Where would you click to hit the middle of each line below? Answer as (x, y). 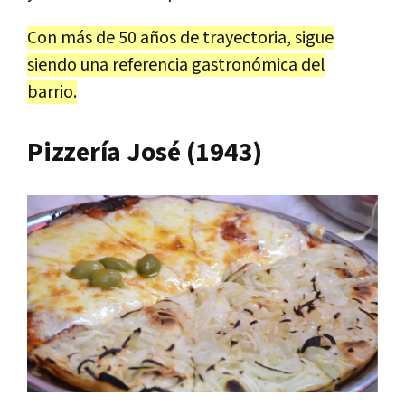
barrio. (52, 93)
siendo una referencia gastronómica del (176, 66)
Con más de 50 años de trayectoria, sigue (180, 38)
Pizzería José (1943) (145, 153)
